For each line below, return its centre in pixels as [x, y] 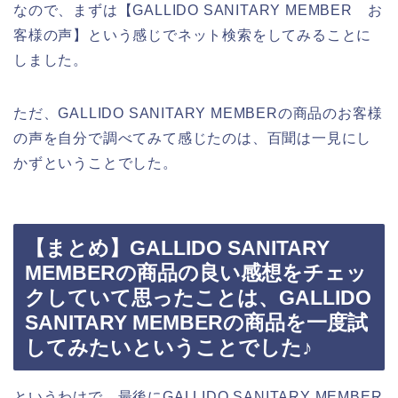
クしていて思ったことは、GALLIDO [198, 298]
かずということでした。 [96, 163]
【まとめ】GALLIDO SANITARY [177, 248]
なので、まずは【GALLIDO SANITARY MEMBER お [198, 10]
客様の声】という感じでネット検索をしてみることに [193, 35]
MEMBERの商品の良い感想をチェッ [196, 273]
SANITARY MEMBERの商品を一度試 [196, 323]
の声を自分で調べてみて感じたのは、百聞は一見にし [193, 138]
